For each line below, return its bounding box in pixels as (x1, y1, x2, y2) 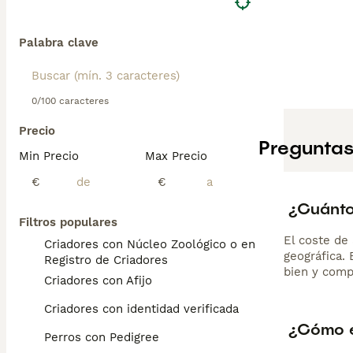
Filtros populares (19, 215, 117, 229)
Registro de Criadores (44, 253, 168, 267)
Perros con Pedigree (44, 330, 159, 344)
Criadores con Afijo (44, 273, 152, 288)
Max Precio (145, 149, 207, 163)
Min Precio (19, 149, 79, 163)
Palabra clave (19, 35, 98, 50)
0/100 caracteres (32, 95, 109, 106)
